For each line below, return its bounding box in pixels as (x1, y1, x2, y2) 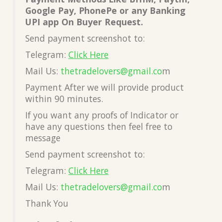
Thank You (25, 197, 68, 209)
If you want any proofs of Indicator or (25, 109, 178, 121)
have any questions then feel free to (25, 120, 172, 132)
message (25, 131, 60, 144)
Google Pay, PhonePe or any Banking (25, 4, 185, 16)
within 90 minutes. (25, 92, 103, 105)
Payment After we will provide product (25, 81, 184, 93)
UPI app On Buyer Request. (25, 15, 143, 28)
